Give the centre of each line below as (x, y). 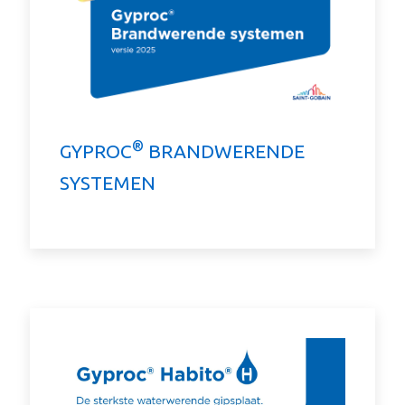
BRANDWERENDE (224, 151)
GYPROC (96, 151)
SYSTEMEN (108, 183)
